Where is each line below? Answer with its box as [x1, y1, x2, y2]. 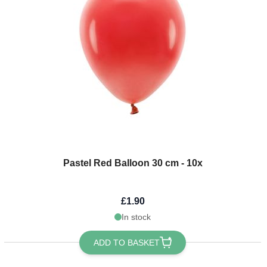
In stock [122, 212, 151, 222]
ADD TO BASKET [94, 237, 160, 247]
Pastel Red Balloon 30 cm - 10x [63, 157, 203, 168]
